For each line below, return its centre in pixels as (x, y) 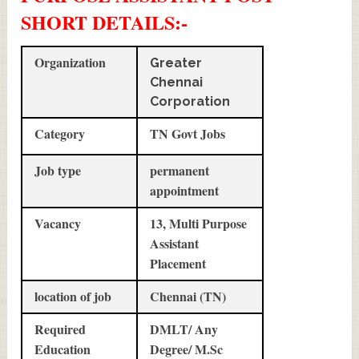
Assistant (175, 244)
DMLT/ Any (184, 329)
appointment (185, 191)
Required (61, 329)
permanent (180, 171)
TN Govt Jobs (188, 134)
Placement (178, 264)
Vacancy (58, 224)
